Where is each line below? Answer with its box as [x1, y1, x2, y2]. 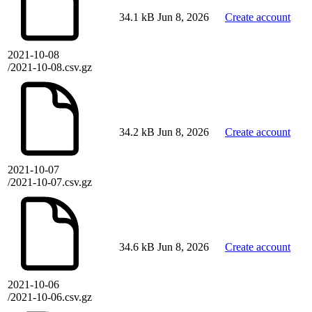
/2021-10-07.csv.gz [8, 176, 92, 189]
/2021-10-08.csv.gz [8, 61, 92, 74]
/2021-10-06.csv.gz [8, 291, 92, 304]
